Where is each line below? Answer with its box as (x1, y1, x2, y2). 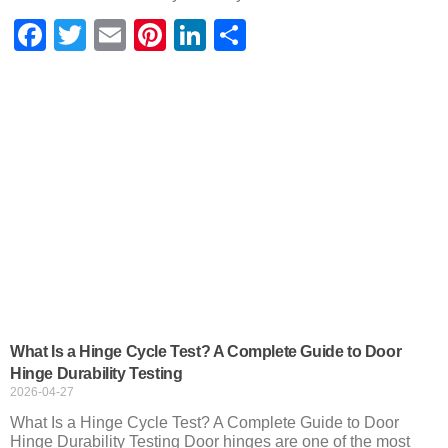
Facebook (46, 14, 195, 54)
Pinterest (166, 14, 303, 54)
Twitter (86, 14, 194, 54)
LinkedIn (206, 14, 333, 54)
